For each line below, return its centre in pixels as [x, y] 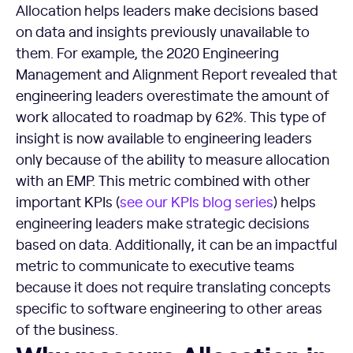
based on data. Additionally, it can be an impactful [176, 243]
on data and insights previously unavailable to [163, 31]
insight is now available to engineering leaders [164, 137]
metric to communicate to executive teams [155, 265]
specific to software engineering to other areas [169, 307]
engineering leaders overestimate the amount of [173, 95]
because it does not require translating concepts [173, 286]
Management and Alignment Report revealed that [176, 73]
